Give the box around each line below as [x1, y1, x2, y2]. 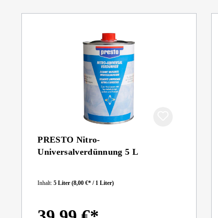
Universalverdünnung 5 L [37, 147, 138, 157]
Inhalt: [37, 180, 54, 186]
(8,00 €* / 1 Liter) [72, 180, 114, 186]
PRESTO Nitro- [37, 135, 100, 145]
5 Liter [54, 180, 72, 186]
